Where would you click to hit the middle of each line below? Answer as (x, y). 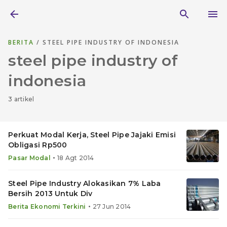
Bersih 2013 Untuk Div (50, 194)
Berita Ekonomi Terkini (47, 206)
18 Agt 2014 (75, 158)
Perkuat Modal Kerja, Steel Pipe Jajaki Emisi (92, 135)
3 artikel (21, 99)
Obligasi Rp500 (38, 145)
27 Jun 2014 (112, 206)
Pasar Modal (29, 158)
